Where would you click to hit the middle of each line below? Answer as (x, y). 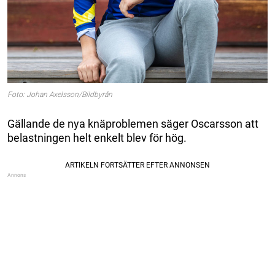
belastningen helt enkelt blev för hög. (97, 137)
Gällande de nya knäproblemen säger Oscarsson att (133, 123)
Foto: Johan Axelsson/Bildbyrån (60, 94)
